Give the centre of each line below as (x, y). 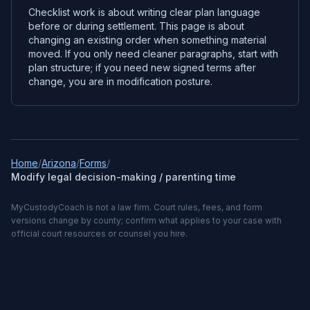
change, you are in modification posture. (120, 81)
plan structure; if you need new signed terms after (142, 67)
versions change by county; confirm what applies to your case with (146, 220)
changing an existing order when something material (147, 40)
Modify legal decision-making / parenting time (124, 177)
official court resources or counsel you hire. (99, 234)
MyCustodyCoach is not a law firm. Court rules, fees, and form (137, 207)
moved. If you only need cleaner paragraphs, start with (153, 54)
